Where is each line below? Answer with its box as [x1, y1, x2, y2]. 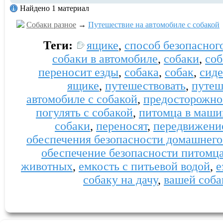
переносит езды [38, 66, 118, 79]
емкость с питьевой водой [79, 160, 210, 173]
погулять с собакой [36, 106, 133, 119]
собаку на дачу [83, 173, 158, 186]
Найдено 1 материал [20, 4, 89, 12]
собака [124, 66, 159, 79]
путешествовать [105, 79, 186, 92]
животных [21, 160, 73, 173]
